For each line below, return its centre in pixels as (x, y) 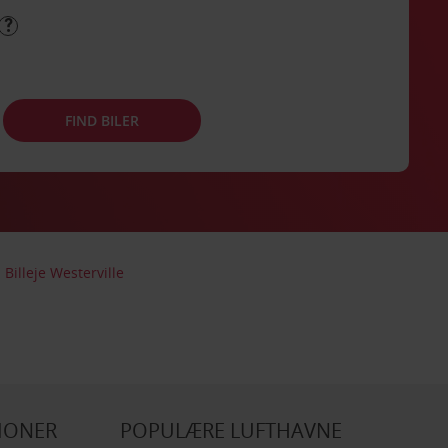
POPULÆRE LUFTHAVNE (230, 430)
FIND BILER (101, 120)
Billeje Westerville (65, 272)
